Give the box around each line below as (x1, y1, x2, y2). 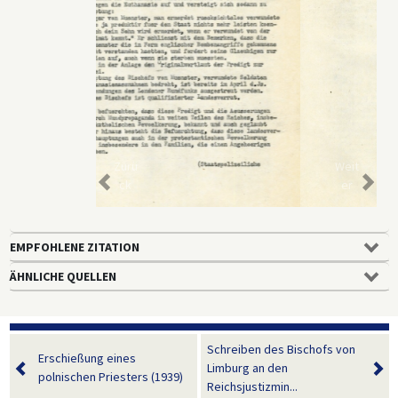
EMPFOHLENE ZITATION (9, 238, 139, 255)
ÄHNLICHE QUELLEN (9, 267, 116, 284)
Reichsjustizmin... (207, 378, 298, 394)
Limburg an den (207, 359, 288, 376)
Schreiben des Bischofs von (207, 340, 355, 357)
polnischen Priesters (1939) (37, 369, 183, 386)
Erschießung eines (37, 350, 136, 367)
